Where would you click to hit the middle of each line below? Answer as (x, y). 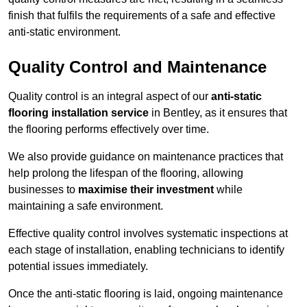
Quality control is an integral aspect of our (110, 97)
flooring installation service (78, 113)
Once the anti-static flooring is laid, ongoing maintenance (146, 294)
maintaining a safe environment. (86, 206)
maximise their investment (146, 190)
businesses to (43, 190)
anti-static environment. (64, 32)
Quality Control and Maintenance (137, 67)
